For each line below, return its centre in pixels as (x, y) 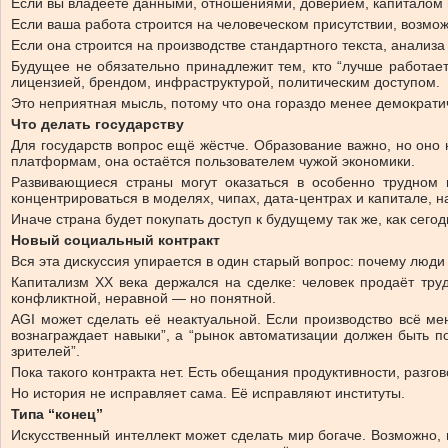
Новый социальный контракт (115, 239)
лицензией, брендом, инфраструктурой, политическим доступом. (225, 81)
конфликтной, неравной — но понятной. (143, 297)
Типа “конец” (57, 413)
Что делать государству (97, 123)
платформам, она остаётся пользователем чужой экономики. (213, 160)
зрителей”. (45, 350)
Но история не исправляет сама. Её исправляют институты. (208, 392)
